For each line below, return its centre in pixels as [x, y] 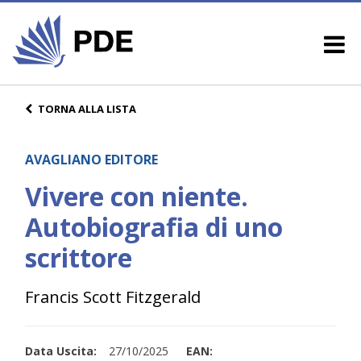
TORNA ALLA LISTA [87, 108]
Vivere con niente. [137, 196]
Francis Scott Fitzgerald [113, 297]
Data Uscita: [61, 351]
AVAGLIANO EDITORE [91, 159]
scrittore [79, 257]
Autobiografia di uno [154, 226]
